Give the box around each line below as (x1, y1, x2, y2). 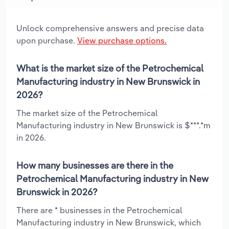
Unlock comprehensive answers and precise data (16, 23, 204, 34)
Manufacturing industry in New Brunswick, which (16, 217, 201, 228)
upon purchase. (16, 35, 77, 46)
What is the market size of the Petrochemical (16, 62, 203, 75)
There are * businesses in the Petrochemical (16, 205, 182, 216)
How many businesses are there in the (16, 159, 173, 172)
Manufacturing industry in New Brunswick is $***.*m (16, 120, 211, 131)
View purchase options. (77, 35, 167, 46)
